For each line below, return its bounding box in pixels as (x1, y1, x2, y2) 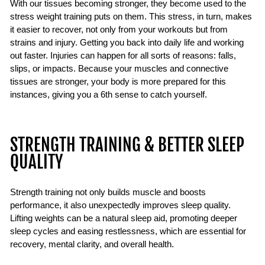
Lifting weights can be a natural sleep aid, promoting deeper (10, 213, 237, 223)
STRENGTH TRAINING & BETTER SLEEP (10, 134, 244, 156)
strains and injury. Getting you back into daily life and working (10, 37, 244, 47)
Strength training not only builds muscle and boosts (10, 187, 206, 197)
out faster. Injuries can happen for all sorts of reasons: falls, (10, 50, 236, 60)
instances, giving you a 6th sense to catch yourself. (10, 89, 207, 99)
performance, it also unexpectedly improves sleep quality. (10, 200, 231, 210)
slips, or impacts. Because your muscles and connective (10, 63, 228, 73)
